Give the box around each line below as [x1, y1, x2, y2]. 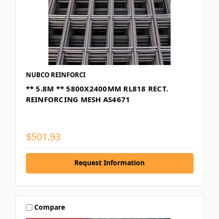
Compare [34, 202, 66, 212]
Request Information [74, 157, 145, 167]
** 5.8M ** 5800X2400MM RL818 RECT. [25, 83, 168, 93]
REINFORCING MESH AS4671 [25, 94, 131, 104]
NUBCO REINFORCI [25, 70, 86, 79]
